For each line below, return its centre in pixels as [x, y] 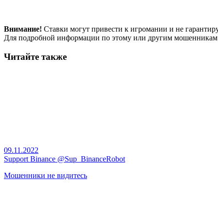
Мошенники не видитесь [45, 176]
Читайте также [35, 56]
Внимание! [23, 29]
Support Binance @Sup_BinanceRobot [64, 159]
